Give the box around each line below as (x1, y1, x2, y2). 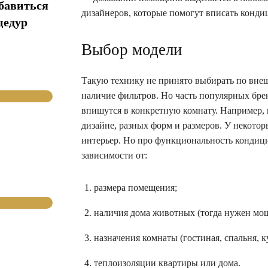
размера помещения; (94, 182, 177, 193)
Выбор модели (81, 40, 182, 59)
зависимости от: (81, 150, 147, 160)
